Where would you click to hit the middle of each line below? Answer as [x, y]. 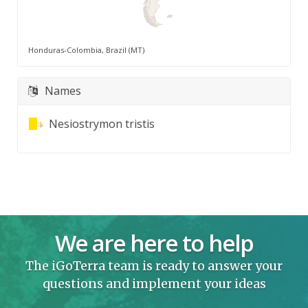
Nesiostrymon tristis [102, 123]
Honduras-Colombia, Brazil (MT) [86, 49]
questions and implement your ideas [154, 284]
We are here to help [154, 243]
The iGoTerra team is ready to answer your [154, 266]
